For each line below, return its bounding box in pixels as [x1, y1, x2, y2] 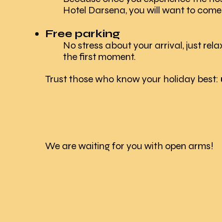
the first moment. [45, 51, 136, 63]
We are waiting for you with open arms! [45, 140, 214, 152]
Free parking [45, 27, 120, 40]
